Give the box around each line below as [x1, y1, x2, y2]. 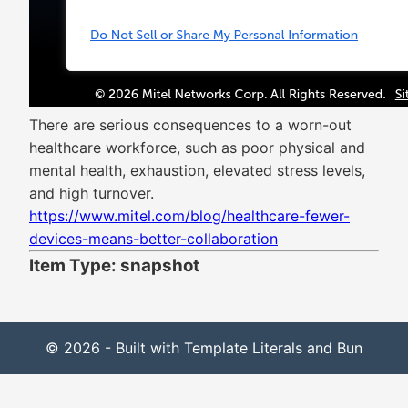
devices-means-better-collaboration [29, 229, 278, 248]
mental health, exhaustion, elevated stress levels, [29, 161, 365, 179]
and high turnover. [29, 184, 154, 202]
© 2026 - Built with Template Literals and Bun [46, 339, 362, 357]
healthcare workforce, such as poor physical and [29, 138, 365, 157]
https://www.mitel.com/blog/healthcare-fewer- [29, 207, 350, 225]
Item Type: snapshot [29, 255, 199, 276]
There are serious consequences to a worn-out [29, 116, 352, 134]
